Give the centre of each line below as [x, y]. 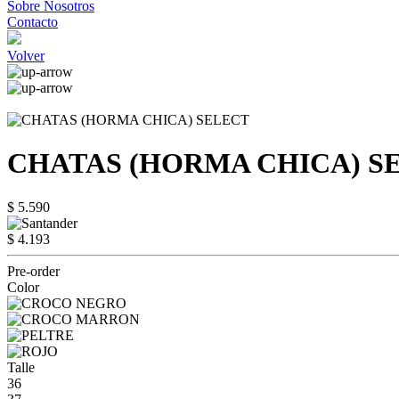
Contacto [33, 22]
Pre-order [33, 271]
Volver [26, 56]
